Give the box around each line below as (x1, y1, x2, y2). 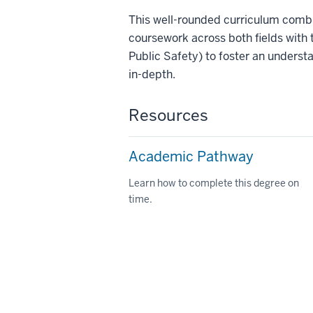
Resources (129, 105, 208, 126)
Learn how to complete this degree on (129, 177, 299, 189)
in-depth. (129, 67, 175, 82)
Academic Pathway (129, 147, 254, 166)
